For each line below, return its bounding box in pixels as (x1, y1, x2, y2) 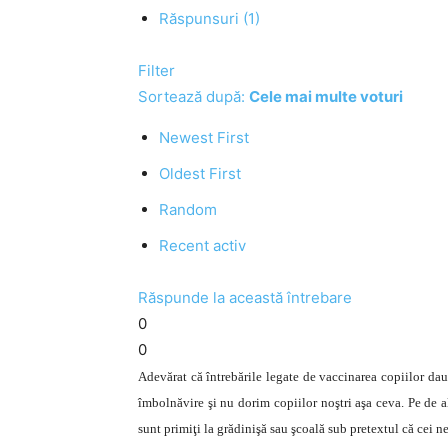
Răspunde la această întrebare (138, 288, 352, 307)
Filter (138, 61, 175, 80)
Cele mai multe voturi (249, 87, 403, 106)
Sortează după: (138, 87, 249, 106)
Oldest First (159, 164, 241, 183)
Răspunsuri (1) (159, 9, 260, 28)
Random (159, 200, 217, 219)
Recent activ (159, 236, 246, 255)
